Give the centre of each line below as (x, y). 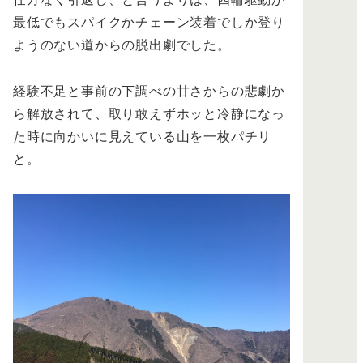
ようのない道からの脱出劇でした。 (122, 45)
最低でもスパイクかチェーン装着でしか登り (149, 22)
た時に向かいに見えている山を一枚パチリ (143, 135)
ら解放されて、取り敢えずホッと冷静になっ (149, 113)
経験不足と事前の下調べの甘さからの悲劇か (149, 90)
